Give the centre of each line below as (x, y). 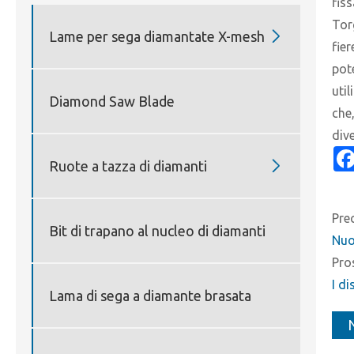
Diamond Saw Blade (112, 101)
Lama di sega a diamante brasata (150, 295)
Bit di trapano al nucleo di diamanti (157, 230)
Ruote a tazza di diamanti (128, 166)
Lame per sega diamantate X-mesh (157, 36)
